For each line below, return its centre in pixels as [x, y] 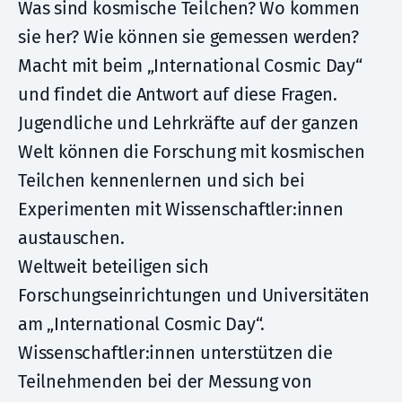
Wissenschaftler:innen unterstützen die [175, 353]
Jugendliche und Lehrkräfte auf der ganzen [188, 123]
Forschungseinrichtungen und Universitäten [194, 295]
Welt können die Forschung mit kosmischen [192, 152]
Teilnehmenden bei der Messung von [165, 381]
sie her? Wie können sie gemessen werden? [188, 37]
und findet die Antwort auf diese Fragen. [178, 94]
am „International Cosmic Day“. [142, 324]
